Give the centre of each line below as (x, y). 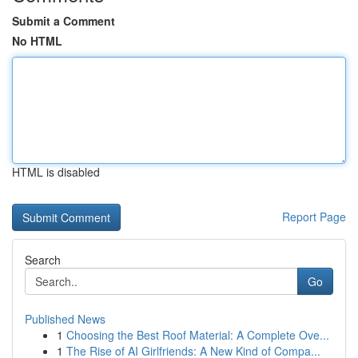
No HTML (37, 41)
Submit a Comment (64, 21)
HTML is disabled (56, 172)
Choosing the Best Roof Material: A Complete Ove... (198, 335)
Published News (65, 319)
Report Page (314, 217)
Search (43, 260)
